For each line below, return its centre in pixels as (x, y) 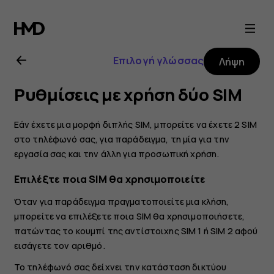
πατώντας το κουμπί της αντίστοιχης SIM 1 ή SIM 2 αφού (136, 231)
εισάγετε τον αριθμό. (59, 246)
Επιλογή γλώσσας (158, 60)
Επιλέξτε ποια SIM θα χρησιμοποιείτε (109, 180)
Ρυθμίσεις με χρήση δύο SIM (128, 95)
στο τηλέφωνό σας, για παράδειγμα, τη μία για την (121, 139)
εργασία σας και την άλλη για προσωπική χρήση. (117, 154)
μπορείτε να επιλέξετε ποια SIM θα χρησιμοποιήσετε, (129, 217)
